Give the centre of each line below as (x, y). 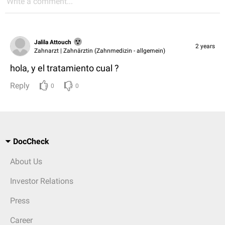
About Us (26, 161)
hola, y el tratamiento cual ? (65, 68)
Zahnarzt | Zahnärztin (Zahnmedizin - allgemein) (100, 51)
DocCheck (31, 141)
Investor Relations (42, 181)
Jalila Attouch (53, 42)
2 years (205, 46)
